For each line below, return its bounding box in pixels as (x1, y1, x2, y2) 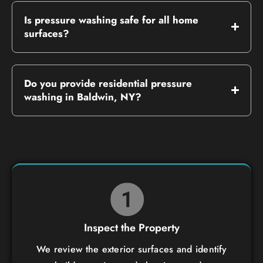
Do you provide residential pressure (24, 76, 192, 90)
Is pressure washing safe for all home (24, 12, 198, 27)
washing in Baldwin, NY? (24, 89, 141, 104)
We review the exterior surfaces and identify (36, 242, 227, 256)
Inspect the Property (83, 220, 180, 235)
